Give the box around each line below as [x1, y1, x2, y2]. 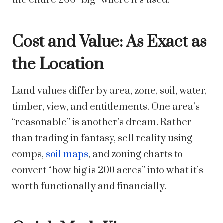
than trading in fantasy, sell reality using [12, 132, 192, 145]
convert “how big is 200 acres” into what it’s [12, 164, 203, 177]
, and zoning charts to [88, 148, 183, 161]
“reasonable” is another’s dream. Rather [12, 116, 192, 129]
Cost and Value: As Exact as [12, 32, 206, 53]
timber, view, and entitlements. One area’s [12, 101, 200, 113]
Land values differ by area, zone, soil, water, [12, 85, 207, 98]
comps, [12, 148, 46, 161]
